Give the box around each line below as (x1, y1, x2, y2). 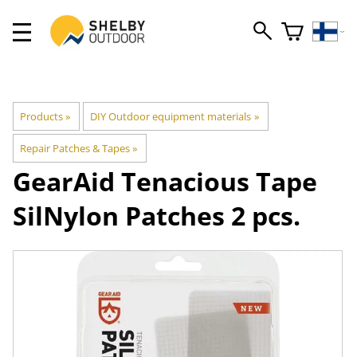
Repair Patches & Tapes (20, 141, 130, 155)
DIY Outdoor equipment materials (90, 109, 252, 124)
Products (20, 109, 63, 124)
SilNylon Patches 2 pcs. (13, 198, 300, 233)
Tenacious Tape (121, 164, 317, 198)
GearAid (13, 164, 115, 198)
